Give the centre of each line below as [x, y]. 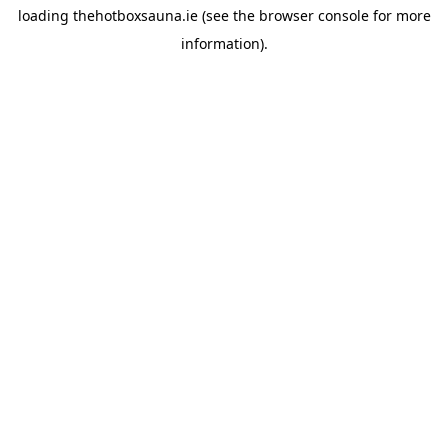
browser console [313, 15]
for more [399, 15]
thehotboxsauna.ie [135, 15]
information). [224, 43]
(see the [226, 15]
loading [45, 15]
